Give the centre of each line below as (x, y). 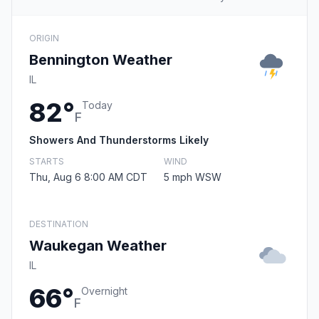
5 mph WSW (193, 177)
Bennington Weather (101, 60)
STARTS (47, 162)
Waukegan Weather (98, 246)
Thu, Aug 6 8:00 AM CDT (88, 177)
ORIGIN (44, 38)
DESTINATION (59, 224)
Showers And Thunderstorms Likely (119, 140)
